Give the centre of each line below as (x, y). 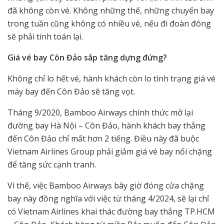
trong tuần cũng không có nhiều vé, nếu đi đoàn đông (109, 23)
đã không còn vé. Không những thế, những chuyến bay (111, 10)
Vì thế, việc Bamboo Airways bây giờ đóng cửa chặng (106, 185)
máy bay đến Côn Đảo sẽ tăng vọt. (71, 91)
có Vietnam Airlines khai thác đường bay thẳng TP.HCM (111, 211)
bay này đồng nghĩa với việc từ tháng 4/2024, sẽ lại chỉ (108, 198)
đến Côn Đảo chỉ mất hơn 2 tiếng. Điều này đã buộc (103, 138)
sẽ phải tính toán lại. (45, 36)
